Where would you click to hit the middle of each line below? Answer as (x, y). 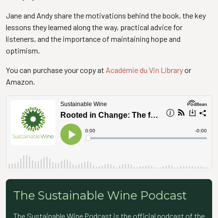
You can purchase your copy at (56, 70)
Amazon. (20, 81)
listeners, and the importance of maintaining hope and (93, 38)
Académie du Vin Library (144, 70)
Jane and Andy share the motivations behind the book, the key (106, 15)
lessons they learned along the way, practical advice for (94, 27)
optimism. (24, 50)
